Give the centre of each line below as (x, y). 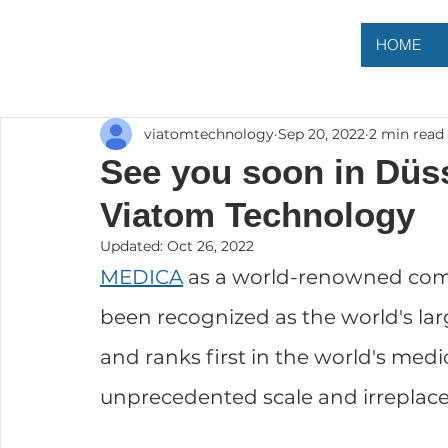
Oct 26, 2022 (210, 246)
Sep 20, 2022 (321, 133)
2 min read (406, 133)
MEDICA (141, 277)
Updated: (133, 246)
